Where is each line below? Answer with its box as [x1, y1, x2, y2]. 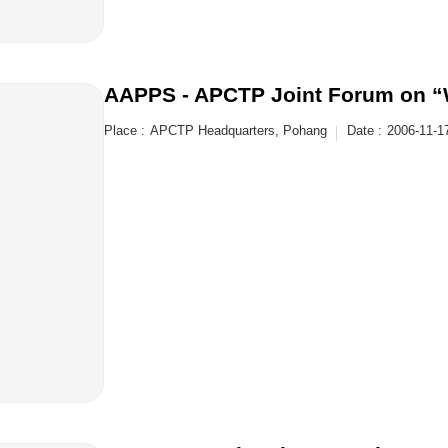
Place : [104, 123, 145, 138]
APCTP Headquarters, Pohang [150, 123, 327, 138]
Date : [347, 123, 382, 138]
